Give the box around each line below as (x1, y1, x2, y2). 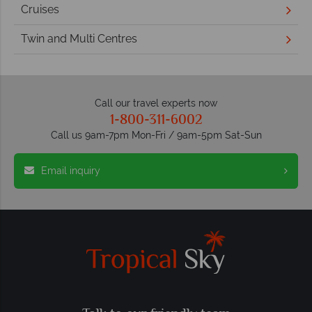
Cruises (21, 3, 59, 17)
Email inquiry (41, 164, 100, 176)
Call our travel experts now (95, 97, 217, 109)
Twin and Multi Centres (21, 32, 137, 46)
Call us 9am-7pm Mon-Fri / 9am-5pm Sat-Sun (50, 129, 262, 141)
